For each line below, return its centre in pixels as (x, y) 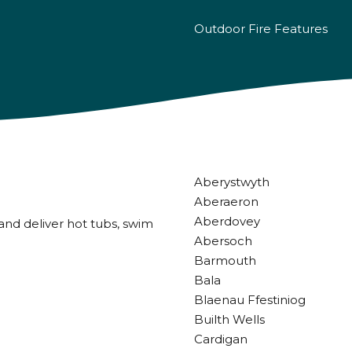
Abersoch (223, 241)
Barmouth (225, 260)
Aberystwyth (231, 182)
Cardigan (220, 339)
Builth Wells (229, 319)
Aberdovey (227, 221)
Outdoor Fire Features (260, 28)
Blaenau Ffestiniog (249, 300)
